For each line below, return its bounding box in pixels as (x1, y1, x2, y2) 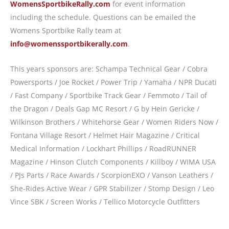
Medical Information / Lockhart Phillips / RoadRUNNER (10, 143, 196, 153)
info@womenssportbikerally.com (10, 39, 128, 49)
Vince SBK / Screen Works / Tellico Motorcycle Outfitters (10, 196, 200, 207)
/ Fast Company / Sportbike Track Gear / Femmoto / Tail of (10, 90, 207, 100)
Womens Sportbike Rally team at (10, 26, 121, 36)
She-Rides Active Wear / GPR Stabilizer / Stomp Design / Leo (10, 183, 214, 193)
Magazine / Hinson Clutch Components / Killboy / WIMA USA (10, 156, 216, 167)
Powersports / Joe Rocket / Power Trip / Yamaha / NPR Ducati (10, 77, 217, 87)
